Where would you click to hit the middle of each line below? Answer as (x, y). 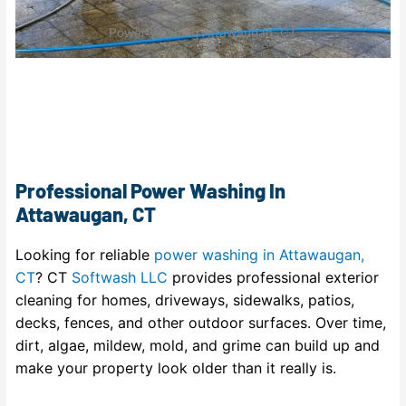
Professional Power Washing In (151, 191)
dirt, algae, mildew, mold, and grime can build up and (198, 346)
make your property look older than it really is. (176, 368)
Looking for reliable (85, 255)
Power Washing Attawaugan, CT (203, 33)
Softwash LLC (120, 278)
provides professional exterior (274, 278)
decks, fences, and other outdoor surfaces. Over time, (201, 323)
